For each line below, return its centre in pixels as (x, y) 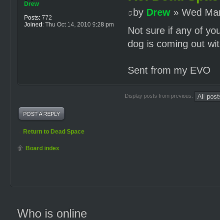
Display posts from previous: (160, 96)
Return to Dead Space (54, 131)
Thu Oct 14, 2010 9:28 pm (79, 25)
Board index (42, 148)
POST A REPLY (41, 114)
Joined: (34, 25)
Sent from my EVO (169, 70)
